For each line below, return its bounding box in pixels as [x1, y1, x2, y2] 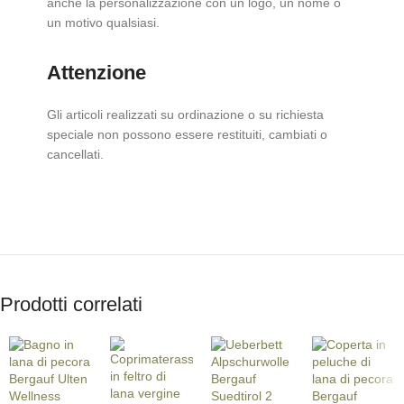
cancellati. [46, 146, 104, 161]
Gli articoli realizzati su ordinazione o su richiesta [46, 106, 324, 122]
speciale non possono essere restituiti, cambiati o [46, 126, 327, 142]
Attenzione [46, 60, 146, 84]
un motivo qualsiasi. [46, 14, 160, 30]
